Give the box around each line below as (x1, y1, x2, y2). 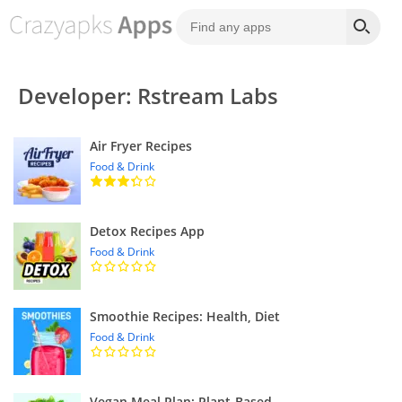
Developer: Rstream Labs (18, 81, 278, 110)
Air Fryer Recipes (90, 137, 192, 154)
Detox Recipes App (90, 223, 205, 240)
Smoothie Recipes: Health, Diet (90, 308, 280, 325)
